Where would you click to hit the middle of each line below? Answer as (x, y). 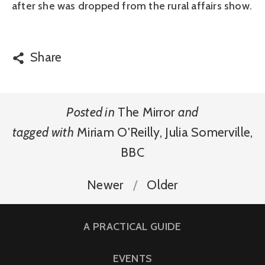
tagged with (43, 132)
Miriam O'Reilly (118, 132)
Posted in (91, 112)
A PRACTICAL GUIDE (132, 226)
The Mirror (146, 112)
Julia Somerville (208, 132)
